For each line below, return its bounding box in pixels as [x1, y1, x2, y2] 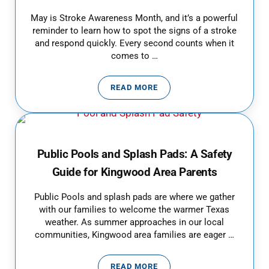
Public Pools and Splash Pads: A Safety [37, 147, 232, 161]
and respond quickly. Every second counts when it [34, 37, 234, 49]
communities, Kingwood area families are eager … [34, 229, 234, 240]
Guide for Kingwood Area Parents [52, 165, 217, 179]
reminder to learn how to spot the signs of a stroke [32, 25, 237, 36]
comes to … [110, 50, 158, 61]
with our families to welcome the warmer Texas [39, 204, 230, 215]
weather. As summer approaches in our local [44, 216, 224, 228]
